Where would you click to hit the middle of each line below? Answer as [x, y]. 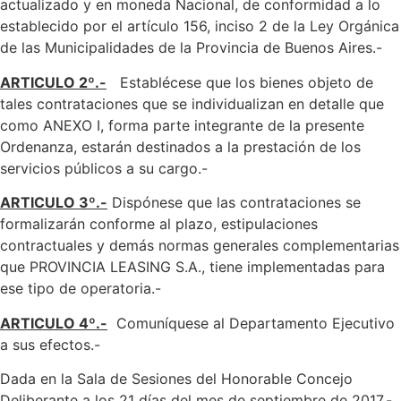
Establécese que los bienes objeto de [240, 82]
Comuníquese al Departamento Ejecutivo [251, 323]
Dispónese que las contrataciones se [236, 203]
